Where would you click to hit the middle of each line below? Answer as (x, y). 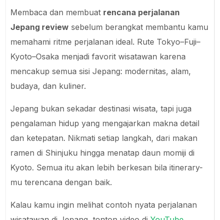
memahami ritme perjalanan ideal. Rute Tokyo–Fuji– (106, 41)
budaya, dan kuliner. (48, 86)
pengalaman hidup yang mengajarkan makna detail (105, 123)
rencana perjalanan (142, 12)
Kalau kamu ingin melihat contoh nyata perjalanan (104, 205)
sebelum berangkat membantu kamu (139, 27)
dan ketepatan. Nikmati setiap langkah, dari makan (104, 138)
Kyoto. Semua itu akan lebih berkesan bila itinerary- (107, 167)
